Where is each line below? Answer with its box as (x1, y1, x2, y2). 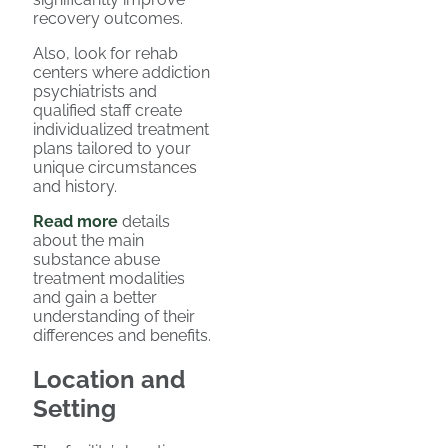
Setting (33, 393, 116, 423)
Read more (33, 211, 118, 231)
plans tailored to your (33, 138, 191, 158)
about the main (33, 230, 144, 250)
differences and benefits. (33, 325, 211, 345)
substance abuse (33, 249, 160, 269)
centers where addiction (33, 62, 210, 82)
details (118, 211, 170, 231)
